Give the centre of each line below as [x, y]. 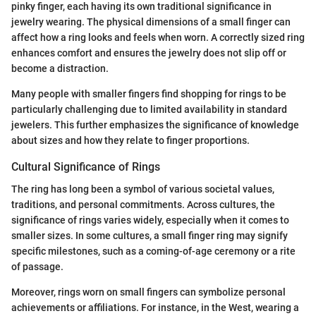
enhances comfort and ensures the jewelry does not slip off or [149, 53]
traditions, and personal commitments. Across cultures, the [143, 205]
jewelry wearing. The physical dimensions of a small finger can [151, 22]
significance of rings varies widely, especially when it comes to [150, 220]
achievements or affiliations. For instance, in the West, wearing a [155, 308]
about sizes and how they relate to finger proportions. [130, 140]
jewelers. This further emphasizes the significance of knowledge [155, 124]
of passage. [37, 267]
